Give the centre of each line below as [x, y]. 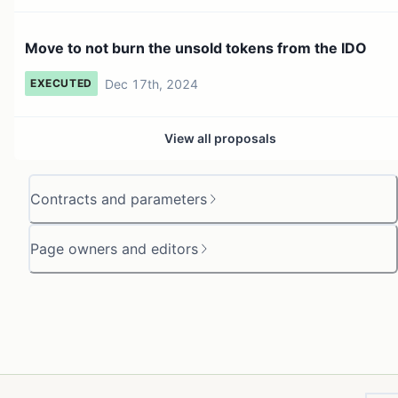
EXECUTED [61, 84]
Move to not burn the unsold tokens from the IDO [196, 48]
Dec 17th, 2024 [151, 84]
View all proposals [220, 138]
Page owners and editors [114, 248]
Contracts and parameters [119, 199]
